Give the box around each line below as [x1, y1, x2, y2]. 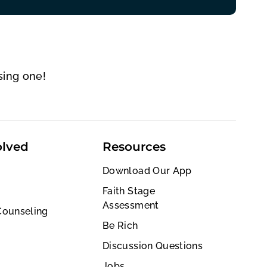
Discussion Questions [103, 240, 203, 252]
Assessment [103, 199, 159, 211]
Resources [103, 139, 166, 154]
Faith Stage [103, 185, 155, 197]
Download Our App [103, 164, 192, 176]
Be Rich [103, 219, 138, 231]
